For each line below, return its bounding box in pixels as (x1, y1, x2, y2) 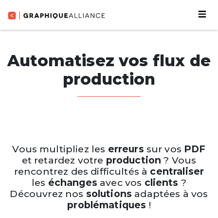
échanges (48, 177, 97, 188)
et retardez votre (21, 154, 106, 166)
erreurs (108, 143, 144, 155)
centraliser (150, 165, 204, 177)
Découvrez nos (10, 188, 86, 200)
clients (144, 177, 179, 188)
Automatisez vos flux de (7, 51, 211, 70)
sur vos (144, 143, 184, 155)
